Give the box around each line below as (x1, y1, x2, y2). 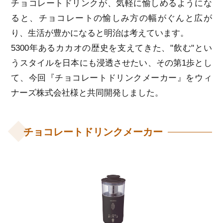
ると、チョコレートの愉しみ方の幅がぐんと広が (11, 13, 212, 23)
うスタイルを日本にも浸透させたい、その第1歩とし (11, 58, 212, 68)
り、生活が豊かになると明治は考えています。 (11, 28, 189, 38)
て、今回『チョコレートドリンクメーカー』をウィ (11, 73, 212, 83)
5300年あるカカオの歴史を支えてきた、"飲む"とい (11, 43, 212, 53)
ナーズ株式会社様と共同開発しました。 (11, 88, 164, 98)
